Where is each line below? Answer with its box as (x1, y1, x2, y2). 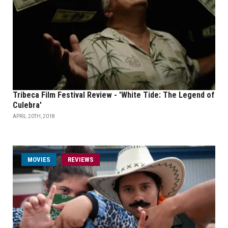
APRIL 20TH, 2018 (13, 113, 55, 120)
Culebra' (13, 100, 42, 110)
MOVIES (27, 156, 50, 164)
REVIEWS (68, 156, 94, 164)
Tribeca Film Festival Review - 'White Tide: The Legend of (13, 90, 214, 100)
